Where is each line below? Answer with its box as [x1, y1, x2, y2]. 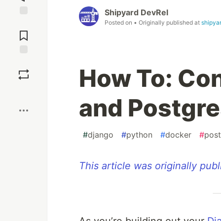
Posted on [105, 19, 134, 27]
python [126, 130, 152, 140]
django [88, 130, 113, 140]
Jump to [10, 19, 37, 28]
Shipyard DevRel [105, 7, 168, 18]
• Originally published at [134, 19, 201, 27]
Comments [6, 27, 41, 36]
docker [165, 130, 191, 140]
